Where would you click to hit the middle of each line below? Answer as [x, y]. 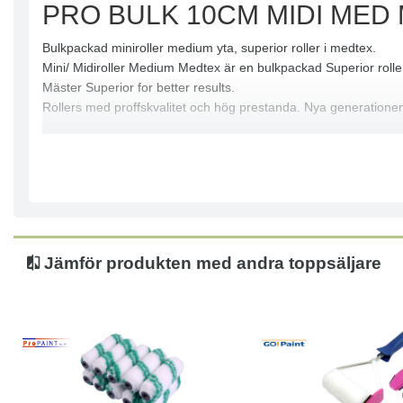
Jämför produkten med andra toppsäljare [210, 263]
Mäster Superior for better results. [139, 88]
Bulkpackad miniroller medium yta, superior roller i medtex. [209, 48]
